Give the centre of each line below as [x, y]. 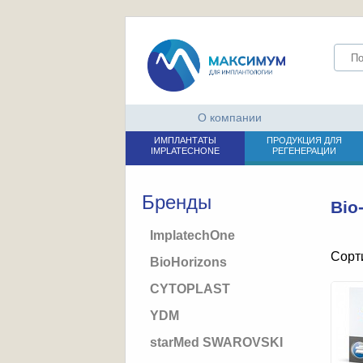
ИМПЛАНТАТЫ [185, 140]
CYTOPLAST [190, 288]
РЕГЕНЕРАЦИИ [304, 151]
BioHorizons [188, 262]
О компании [230, 117]
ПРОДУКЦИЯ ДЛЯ [304, 140]
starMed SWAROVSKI [216, 342]
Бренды [176, 202]
